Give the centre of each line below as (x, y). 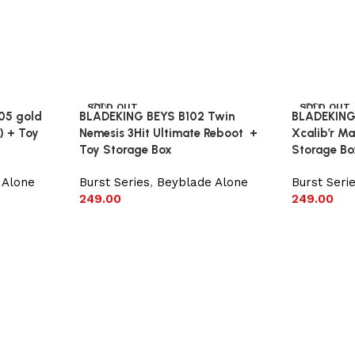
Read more (116, 221)
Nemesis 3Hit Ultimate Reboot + (168, 133)
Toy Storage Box (125, 149)
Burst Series (114, 182)
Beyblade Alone (202, 182)
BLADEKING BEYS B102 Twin (157, 116)
